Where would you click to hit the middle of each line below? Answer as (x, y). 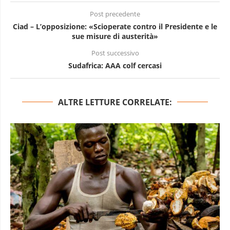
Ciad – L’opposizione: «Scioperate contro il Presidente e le (115, 26)
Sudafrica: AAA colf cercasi (115, 65)
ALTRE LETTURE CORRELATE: (115, 102)
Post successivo (115, 53)
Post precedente (115, 14)
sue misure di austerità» (115, 36)
